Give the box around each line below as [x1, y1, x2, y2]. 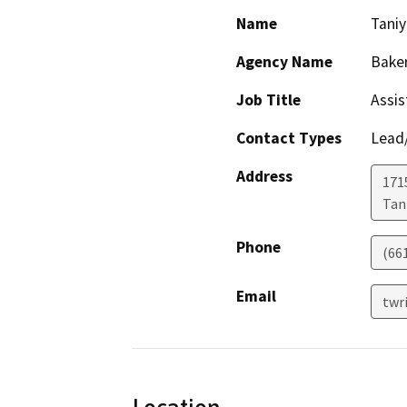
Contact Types [236, 128, 342, 149]
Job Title [236, 90, 301, 111]
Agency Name [236, 52, 333, 73]
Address [236, 166, 293, 187]
